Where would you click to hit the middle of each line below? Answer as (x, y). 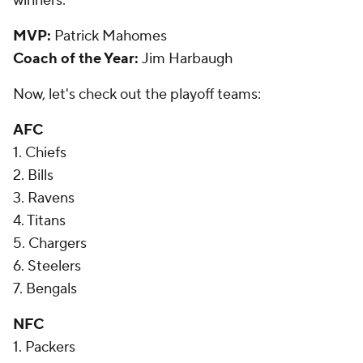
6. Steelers (47, 266)
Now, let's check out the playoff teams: (139, 94)
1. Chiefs (40, 153)
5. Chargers (50, 243)
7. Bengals (45, 289)
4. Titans (39, 221)
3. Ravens (44, 198)
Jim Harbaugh (187, 59)
